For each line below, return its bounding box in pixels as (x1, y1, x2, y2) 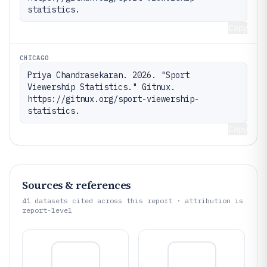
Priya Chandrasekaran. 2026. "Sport (27, 70, 190, 80)
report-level (22, 206, 72, 215)
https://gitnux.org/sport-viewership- (27, 94, 199, 104)
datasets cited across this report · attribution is (30, 196, 243, 205)
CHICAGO (20, 54, 49, 62)
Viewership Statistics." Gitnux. (27, 82, 175, 92)
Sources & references (22, 178, 131, 193)
